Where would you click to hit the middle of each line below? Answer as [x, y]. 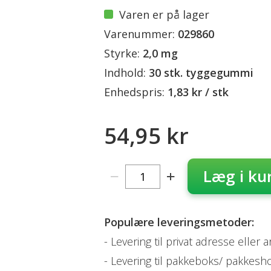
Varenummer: [139, 34]
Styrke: [122, 53]
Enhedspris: [134, 92]
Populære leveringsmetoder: [179, 222]
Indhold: [125, 73]
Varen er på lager [164, 15]
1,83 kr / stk [198, 92]
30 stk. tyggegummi [201, 73]
